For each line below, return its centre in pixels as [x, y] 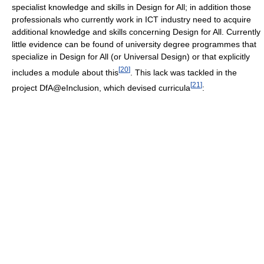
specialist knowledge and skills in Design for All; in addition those [131, 7]
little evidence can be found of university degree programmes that [134, 44]
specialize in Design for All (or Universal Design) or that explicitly [131, 56]
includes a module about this [65, 72]
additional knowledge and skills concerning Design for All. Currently [136, 32]
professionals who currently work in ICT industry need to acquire [131, 19]
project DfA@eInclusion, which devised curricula [101, 88]
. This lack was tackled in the [184, 72]
